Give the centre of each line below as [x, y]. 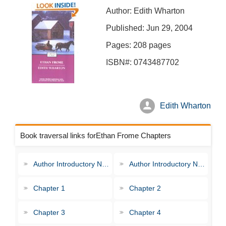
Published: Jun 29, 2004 [149, 28]
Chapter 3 [49, 212]
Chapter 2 [145, 188]
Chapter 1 [49, 188]
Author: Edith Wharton [145, 11]
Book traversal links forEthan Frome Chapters [96, 135]
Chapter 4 [145, 212]
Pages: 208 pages [138, 45]
